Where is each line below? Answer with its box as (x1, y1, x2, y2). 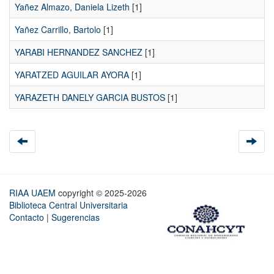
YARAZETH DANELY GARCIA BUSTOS (15, 91, 165, 104)
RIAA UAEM (9, 187, 58, 199)
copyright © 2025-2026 (58, 187, 149, 199)
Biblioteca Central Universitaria (9, 199, 128, 212)
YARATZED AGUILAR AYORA (15, 68, 129, 81)
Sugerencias (51, 211, 100, 224)
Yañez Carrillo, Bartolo (15, 23, 101, 36)
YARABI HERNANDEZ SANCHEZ (15, 46, 143, 59)
